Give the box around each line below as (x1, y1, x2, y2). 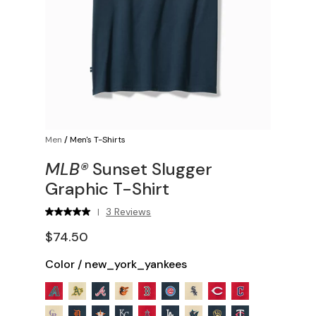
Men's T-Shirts (70, 134, 126, 145)
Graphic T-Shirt (45, 178, 169, 200)
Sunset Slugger (88, 158, 212, 180)
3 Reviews (106, 205, 152, 218)
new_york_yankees (85, 257, 187, 272)
